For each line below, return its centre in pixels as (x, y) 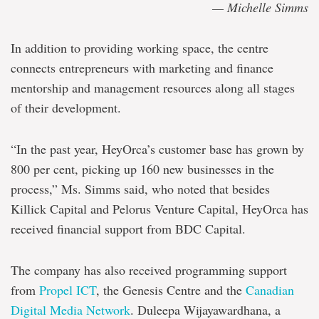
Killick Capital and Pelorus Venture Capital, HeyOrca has (159, 209)
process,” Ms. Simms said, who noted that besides (140, 189)
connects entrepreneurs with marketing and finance (142, 68)
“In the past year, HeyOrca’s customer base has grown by (157, 149)
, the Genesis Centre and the (171, 290)
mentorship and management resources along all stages (153, 88)
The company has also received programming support (149, 270)
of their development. (66, 108)
